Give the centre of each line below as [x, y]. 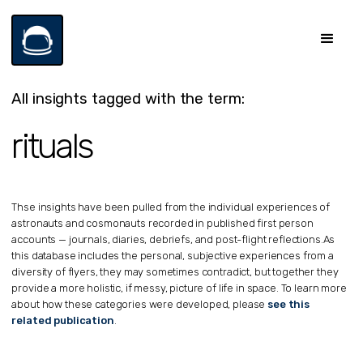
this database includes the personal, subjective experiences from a [173, 255]
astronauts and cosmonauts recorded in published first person [162, 223]
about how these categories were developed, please [140, 304]
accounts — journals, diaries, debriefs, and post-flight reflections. [167, 239]
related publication [63, 320]
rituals [52, 146]
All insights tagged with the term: [128, 98]
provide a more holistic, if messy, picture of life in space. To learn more [179, 288]
